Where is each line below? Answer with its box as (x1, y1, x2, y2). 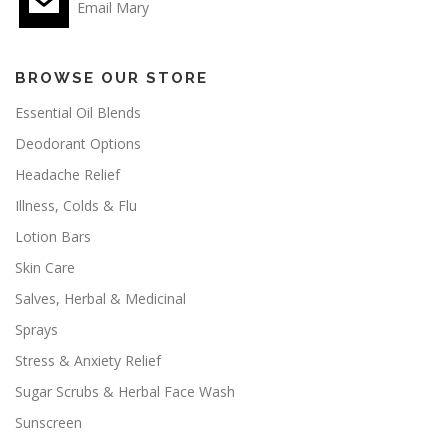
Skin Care (15, 257, 75, 277)
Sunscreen (15, 412, 82, 432)
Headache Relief (15, 164, 120, 184)
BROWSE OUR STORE (15, 68, 208, 87)
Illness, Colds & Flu (15, 195, 137, 215)
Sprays (15, 319, 58, 339)
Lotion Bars (15, 226, 91, 246)
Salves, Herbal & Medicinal (15, 288, 186, 308)
